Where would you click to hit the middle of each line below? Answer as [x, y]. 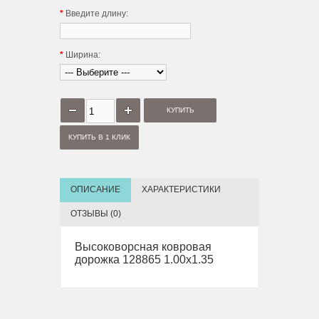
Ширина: [82, 55]
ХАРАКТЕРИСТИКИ [181, 189]
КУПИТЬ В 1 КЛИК [99, 137]
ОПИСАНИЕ [95, 189]
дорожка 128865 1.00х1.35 [144, 260]
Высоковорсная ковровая [143, 247]
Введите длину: [96, 14]
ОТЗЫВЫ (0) [96, 214]
